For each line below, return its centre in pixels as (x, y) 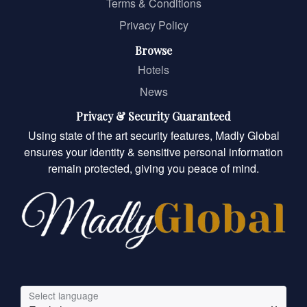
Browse (153, 51)
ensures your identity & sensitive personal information (153, 152)
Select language (64, 296)
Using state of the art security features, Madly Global (153, 136)
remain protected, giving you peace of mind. (153, 169)
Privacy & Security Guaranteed (153, 116)
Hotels (153, 70)
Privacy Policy (153, 25)
